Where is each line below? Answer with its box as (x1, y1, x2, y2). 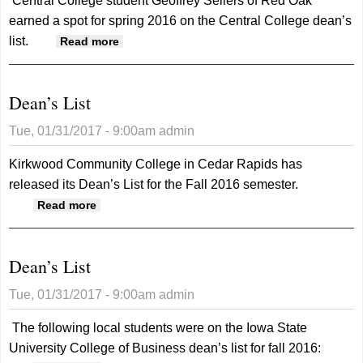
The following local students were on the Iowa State (12, 320, 308, 335)
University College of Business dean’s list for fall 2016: (9, 340, 322, 355)
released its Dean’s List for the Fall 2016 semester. (9, 177, 299, 191)
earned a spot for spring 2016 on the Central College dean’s (9, 13, 352, 28)
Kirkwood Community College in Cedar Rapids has (9, 156, 303, 171)
